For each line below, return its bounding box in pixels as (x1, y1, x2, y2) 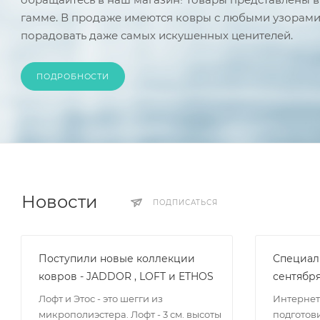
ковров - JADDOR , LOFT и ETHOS (39, 270, 214, 284)
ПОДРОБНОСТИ (36, 71, 109, 82)
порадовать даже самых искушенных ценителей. (21, 29, 293, 43)
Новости (21, 191, 98, 213)
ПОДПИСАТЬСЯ (152, 198, 218, 208)
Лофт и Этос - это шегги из (39, 293, 163, 305)
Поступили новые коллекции (39, 252, 195, 266)
